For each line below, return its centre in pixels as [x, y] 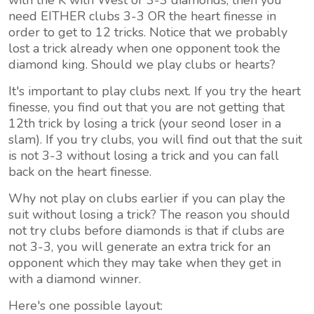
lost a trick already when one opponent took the [144, 48]
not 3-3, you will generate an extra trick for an [139, 247]
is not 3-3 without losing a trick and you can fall [144, 156]
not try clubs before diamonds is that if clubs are [146, 231]
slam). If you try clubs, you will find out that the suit [155, 139]
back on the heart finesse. [80, 172]
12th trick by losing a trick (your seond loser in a [145, 123]
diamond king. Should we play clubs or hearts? [142, 64]
